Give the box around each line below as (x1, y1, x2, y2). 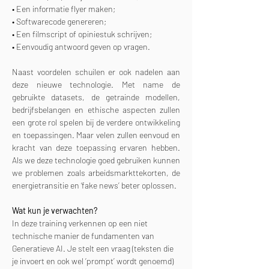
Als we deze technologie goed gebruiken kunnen (12, 155, 180, 165)
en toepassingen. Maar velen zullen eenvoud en (12, 130, 180, 140)
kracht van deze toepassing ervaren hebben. (12, 142, 180, 153)
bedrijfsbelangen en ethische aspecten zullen (12, 104, 180, 115)
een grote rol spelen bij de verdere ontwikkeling (12, 117, 180, 127)
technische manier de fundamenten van (12, 231, 156, 241)
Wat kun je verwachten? (12, 205, 97, 216)
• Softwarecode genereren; (12, 16, 106, 26)
